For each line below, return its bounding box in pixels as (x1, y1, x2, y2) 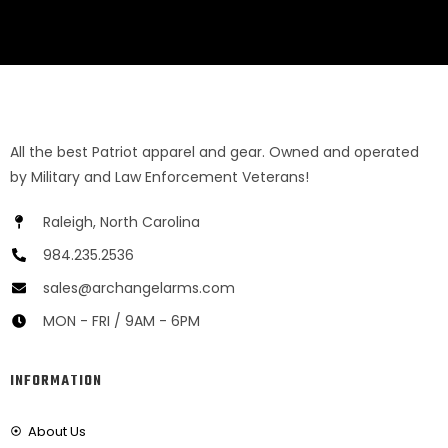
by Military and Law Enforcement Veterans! (10, 166, 309, 187)
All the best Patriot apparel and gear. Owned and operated (10, 141, 419, 162)
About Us (27, 421, 86, 441)
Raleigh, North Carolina (42, 211, 200, 232)
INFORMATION (10, 369, 102, 393)
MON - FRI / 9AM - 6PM (42, 310, 200, 331)
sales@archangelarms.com (42, 277, 235, 298)
